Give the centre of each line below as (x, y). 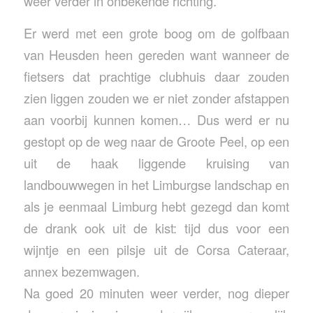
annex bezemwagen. (81, 271)
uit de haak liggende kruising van (156, 163)
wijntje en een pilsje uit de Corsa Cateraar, (156, 250)
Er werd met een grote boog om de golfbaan (156, 33)
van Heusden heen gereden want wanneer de (156, 55)
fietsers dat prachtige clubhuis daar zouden (156, 77)
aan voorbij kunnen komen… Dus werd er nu (156, 120)
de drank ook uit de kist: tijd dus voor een (156, 228)
